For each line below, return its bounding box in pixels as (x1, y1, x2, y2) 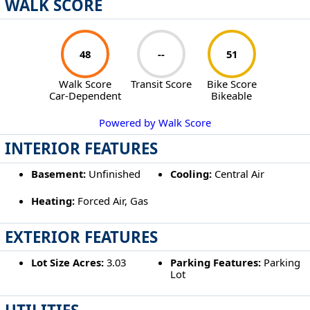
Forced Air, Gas (74, 194, 148, 208)
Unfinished (85, 167, 140, 181)
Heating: (30, 194, 75, 208)
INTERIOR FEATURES (5, 138, 158, 160)
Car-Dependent (48, 89, 121, 103)
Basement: (30, 167, 86, 181)
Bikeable (211, 89, 253, 103)
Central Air (212, 167, 265, 181)
